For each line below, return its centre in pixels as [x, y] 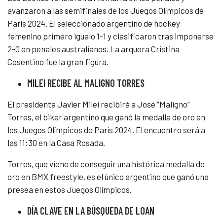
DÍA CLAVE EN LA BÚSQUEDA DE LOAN [91, 211]
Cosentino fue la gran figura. [58, 62]
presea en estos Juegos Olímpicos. [70, 190]
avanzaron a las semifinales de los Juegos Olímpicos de [106, 11]
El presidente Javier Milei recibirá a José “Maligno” [99, 104]
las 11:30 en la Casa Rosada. [56, 143]
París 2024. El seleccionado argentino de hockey [94, 23]
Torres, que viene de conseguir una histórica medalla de [106, 164]
